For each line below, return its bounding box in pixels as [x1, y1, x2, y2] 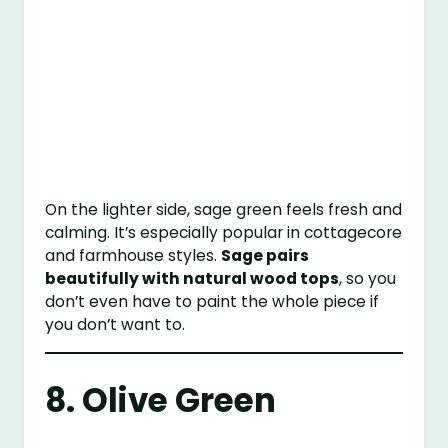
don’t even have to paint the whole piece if [45, 291, 380, 313]
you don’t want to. [45, 314, 186, 336]
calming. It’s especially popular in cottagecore [45, 222, 403, 244]
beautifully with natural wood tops [45, 268, 340, 290]
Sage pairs [221, 245, 310, 267]
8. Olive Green [45, 377, 277, 423]
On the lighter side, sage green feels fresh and [45, 199, 403, 221]
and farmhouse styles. [45, 245, 222, 267]
